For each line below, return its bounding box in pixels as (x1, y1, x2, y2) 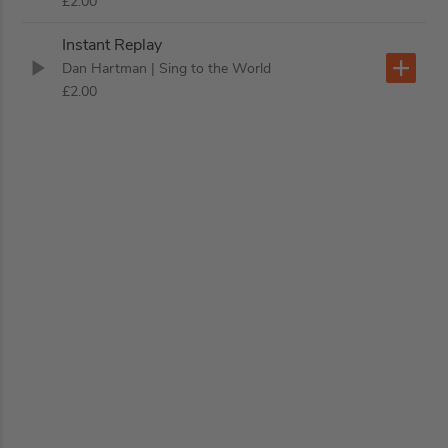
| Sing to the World (151, 59, 272, 79)
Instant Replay (62, 34, 163, 57)
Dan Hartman (62, 59, 148, 79)
